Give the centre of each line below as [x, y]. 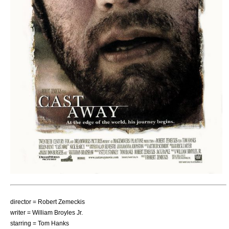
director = [24, 201]
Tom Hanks [53, 223]
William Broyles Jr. [58, 212]
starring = [24, 223]
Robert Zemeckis [61, 201]
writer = [21, 212]
